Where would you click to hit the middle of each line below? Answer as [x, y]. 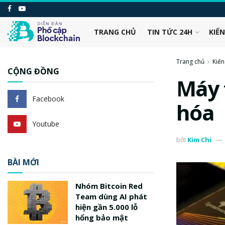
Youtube [46, 124]
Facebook [48, 99]
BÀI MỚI [23, 162]
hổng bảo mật [102, 217]
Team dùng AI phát [111, 196]
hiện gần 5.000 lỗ [106, 207]
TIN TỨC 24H [170, 32]
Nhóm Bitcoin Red [109, 186]
